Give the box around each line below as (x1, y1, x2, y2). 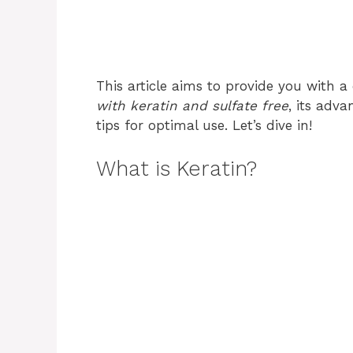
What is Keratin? (96, 155, 257, 181)
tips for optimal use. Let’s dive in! (96, 117, 312, 133)
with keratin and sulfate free (96, 98, 288, 113)
